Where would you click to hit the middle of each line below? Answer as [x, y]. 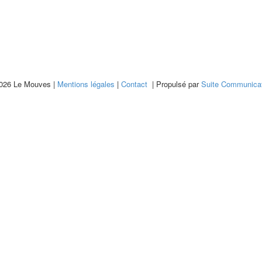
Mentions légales [86, 84]
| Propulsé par [174, 84]
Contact [134, 84]
